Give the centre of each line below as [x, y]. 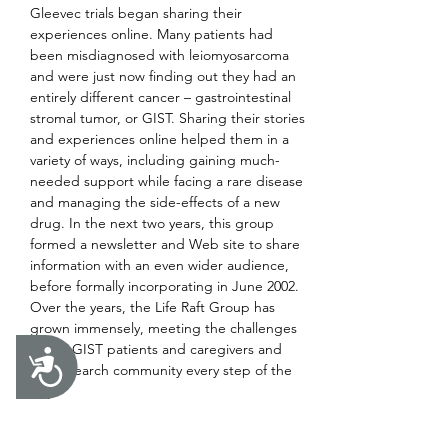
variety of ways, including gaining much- [155, 160]
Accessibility [85, 359]
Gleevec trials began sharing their [138, 13]
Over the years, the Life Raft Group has [154, 307]
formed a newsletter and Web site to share [167, 244]
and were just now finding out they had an [165, 76]
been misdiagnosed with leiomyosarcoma [161, 55]
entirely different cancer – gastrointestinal [162, 97]
